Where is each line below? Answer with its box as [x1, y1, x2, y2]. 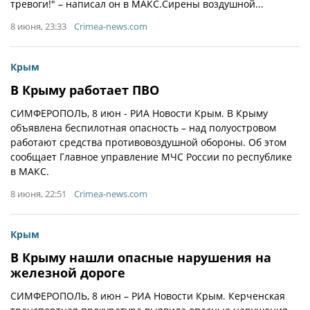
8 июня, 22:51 [10, 188, 66, 200]
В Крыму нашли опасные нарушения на [10, 249, 271, 266]
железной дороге [10, 264, 125, 281]
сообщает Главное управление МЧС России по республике [10, 150, 292, 163]
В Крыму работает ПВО [10, 82, 159, 98]
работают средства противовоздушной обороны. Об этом [10, 136, 286, 149]
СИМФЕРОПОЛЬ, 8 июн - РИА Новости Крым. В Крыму [10, 107, 268, 120]
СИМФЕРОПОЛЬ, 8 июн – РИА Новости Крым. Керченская [10, 289, 285, 302]
